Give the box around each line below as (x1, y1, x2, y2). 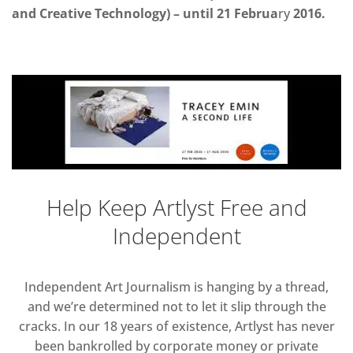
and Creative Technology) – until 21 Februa (12, 4, 278, 22)
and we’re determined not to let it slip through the (27, 298, 326, 316)
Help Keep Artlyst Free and (46, 192, 307, 223)
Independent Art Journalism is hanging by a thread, (24, 278, 329, 296)
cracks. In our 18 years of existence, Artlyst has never (18, 318, 335, 336)
